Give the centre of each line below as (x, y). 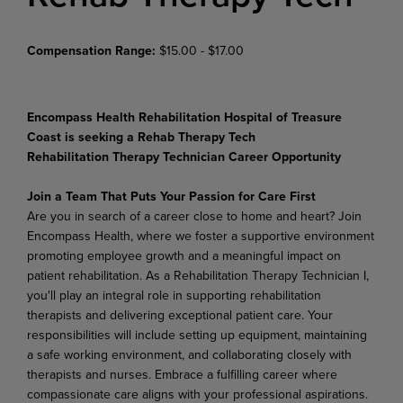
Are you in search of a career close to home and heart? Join (194, 215)
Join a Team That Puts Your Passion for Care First (171, 196)
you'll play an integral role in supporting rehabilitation (174, 295)
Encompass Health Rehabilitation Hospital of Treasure (184, 116)
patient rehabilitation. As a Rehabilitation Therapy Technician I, (198, 275)
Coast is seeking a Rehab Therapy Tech (141, 136)
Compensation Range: (93, 50)
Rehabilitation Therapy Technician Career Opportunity (184, 156)
